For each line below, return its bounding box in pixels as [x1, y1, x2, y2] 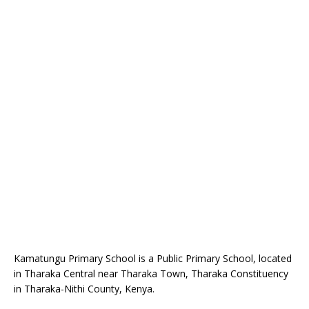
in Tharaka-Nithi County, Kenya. [14, 282, 154, 295]
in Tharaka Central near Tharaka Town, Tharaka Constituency [14, 267, 288, 280]
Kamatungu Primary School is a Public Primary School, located [14, 252, 292, 265]
